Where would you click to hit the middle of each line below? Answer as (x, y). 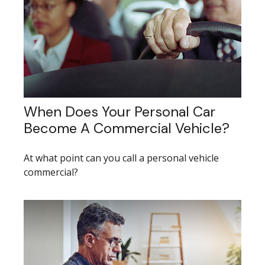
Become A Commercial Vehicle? (127, 128)
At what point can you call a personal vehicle (121, 158)
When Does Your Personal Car (119, 112)
